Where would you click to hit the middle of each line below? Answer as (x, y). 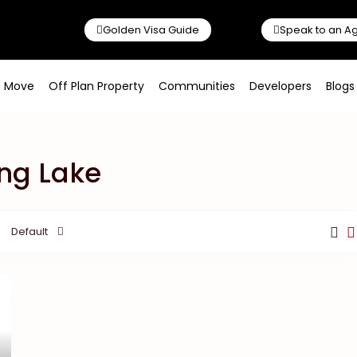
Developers (281, 86)
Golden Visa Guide (151, 30)
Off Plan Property (97, 86)
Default (29, 231)
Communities (197, 86)
